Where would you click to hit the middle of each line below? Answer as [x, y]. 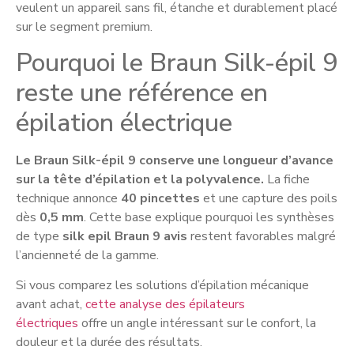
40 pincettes [160, 198]
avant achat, [51, 304]
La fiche [287, 179]
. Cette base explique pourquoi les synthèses [209, 217]
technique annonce [68, 198]
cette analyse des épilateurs [165, 304]
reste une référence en [142, 92]
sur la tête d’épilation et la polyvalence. [140, 179]
